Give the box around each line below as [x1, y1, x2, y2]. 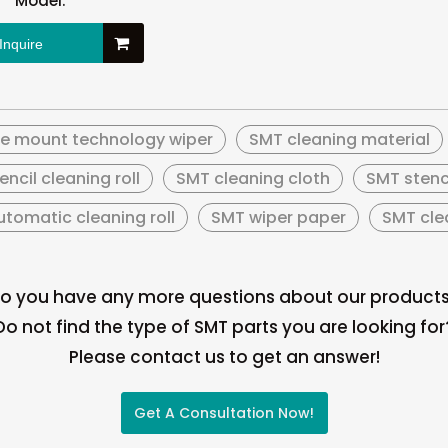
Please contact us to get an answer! [68, 345, 380, 369]
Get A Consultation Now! [134, 403, 314, 423]
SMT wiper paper [211, 206, 346, 229]
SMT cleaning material [249, 128, 430, 151]
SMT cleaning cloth [176, 167, 330, 190]
